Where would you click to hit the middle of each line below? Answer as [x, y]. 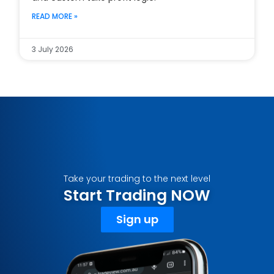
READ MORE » [55, 16]
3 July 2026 [53, 49]
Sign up [137, 219]
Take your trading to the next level [137, 178]
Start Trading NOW [137, 195]
